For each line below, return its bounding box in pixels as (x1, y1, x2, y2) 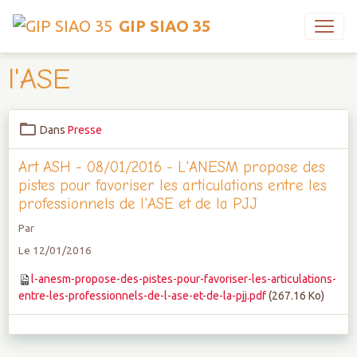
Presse (68, 124, 102, 136)
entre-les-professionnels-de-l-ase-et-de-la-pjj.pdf (18, 289, 266, 302)
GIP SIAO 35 (119, 17, 210, 35)
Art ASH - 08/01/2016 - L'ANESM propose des (18, 159, 325, 176)
